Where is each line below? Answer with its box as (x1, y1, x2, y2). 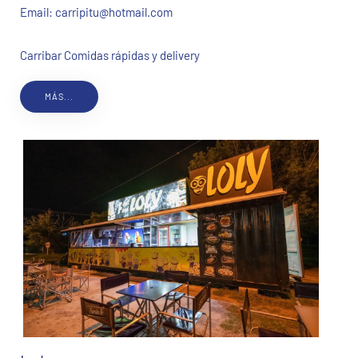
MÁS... (45, 91, 74, 102)
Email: (20, 5, 55, 20)
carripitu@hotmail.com (55, 5, 173, 20)
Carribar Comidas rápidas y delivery (20, 48, 200, 63)
